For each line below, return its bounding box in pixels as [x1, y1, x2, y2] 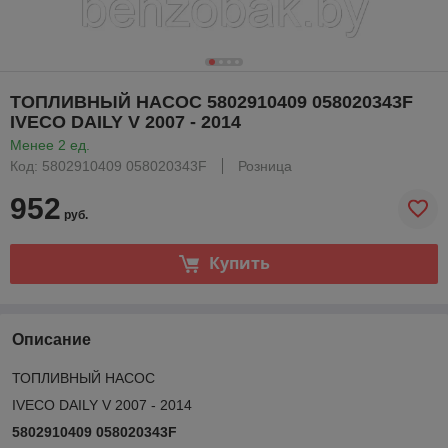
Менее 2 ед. [10, 136, 90, 153]
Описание [12, 330, 91, 348]
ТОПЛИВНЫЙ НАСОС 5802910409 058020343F [10, 91, 413, 112]
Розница [238, 157, 292, 174]
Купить [208, 252, 270, 275]
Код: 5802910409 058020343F [10, 157, 207, 174]
